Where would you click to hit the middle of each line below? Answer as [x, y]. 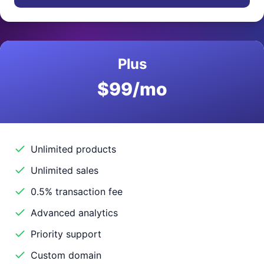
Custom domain [66, 255]
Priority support [66, 234]
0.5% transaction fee [77, 192]
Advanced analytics [74, 213]
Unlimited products [73, 149]
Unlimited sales [65, 170]
